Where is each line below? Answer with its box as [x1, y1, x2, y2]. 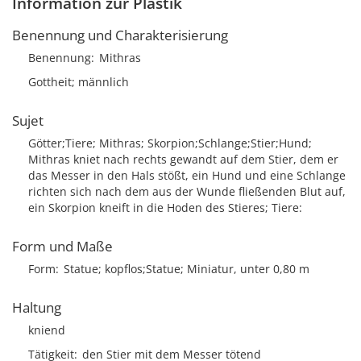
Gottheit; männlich [28, 74, 129, 89]
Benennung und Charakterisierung [12, 26, 228, 44]
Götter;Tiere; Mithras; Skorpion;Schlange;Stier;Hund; [28, 135, 312, 151]
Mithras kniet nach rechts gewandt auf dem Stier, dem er [28, 151, 338, 167]
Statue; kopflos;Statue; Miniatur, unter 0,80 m [64, 261, 309, 276]
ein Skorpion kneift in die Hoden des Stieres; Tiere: [28, 200, 302, 215]
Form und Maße [12, 237, 113, 255]
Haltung [12, 298, 61, 317]
